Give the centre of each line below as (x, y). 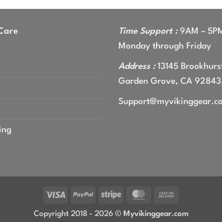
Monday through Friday (165, 46)
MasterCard (169, 194)
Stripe (131, 194)
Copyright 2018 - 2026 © (78, 214)
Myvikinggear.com (156, 214)
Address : (137, 66)
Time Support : (148, 31)
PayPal (104, 194)
